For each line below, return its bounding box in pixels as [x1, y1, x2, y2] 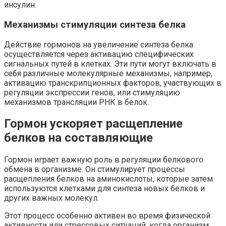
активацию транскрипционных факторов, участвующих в [4, 78, 221, 88]
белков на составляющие [4, 131, 153, 145]
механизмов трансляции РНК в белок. [4, 97, 149, 107]
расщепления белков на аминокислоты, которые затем [4, 174, 213, 184]
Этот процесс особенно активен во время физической [4, 211, 210, 221]
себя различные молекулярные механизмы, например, [4, 68, 212, 78]
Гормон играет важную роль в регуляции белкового [4, 155, 203, 165]
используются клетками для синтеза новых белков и [4, 184, 205, 194]
